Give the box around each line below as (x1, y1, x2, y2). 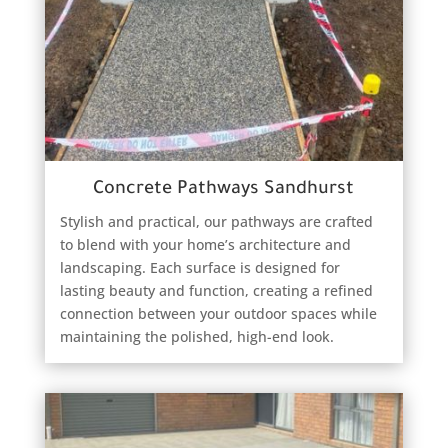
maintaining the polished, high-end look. (59, 327, 334, 347)
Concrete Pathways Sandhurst (93, 180, 355, 201)
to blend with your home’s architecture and (59, 235, 351, 255)
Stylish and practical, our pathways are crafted (59, 212, 373, 232)
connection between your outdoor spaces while (59, 304, 377, 324)
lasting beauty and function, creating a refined (59, 281, 373, 301)
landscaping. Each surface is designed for (59, 258, 340, 278)
